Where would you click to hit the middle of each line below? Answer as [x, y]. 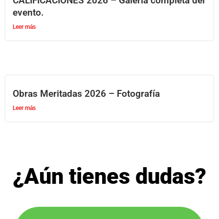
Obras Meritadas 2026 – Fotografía [86, 93]
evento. [28, 13]
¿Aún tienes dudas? [109, 176]
